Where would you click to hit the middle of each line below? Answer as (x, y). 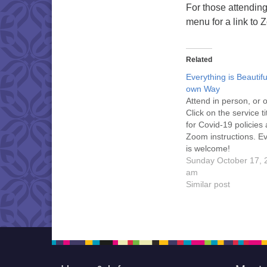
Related (199, 60)
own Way (203, 89)
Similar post (208, 184)
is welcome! (208, 148)
